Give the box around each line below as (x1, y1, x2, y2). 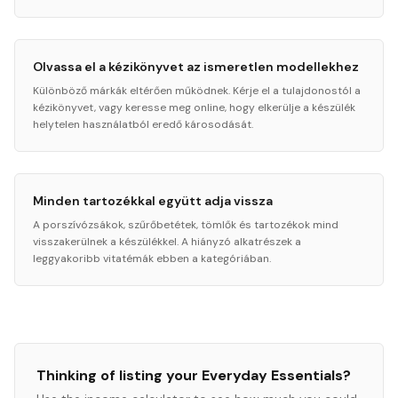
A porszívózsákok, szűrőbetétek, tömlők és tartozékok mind (33, 218, 338, 232)
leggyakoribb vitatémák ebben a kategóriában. (33, 251, 271, 266)
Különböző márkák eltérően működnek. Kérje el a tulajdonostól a (33, 84, 361, 98)
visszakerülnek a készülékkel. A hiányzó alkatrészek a (33, 235, 301, 249)
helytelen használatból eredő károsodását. (33, 117, 253, 131)
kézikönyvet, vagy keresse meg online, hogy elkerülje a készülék (33, 100, 355, 115)
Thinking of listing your (36, 366, 202, 385)
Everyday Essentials (202, 366, 343, 385)
